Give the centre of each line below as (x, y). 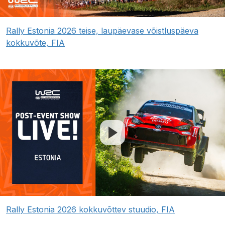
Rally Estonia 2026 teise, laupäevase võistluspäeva (102, 31)
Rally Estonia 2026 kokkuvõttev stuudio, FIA (90, 210)
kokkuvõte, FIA (35, 43)
